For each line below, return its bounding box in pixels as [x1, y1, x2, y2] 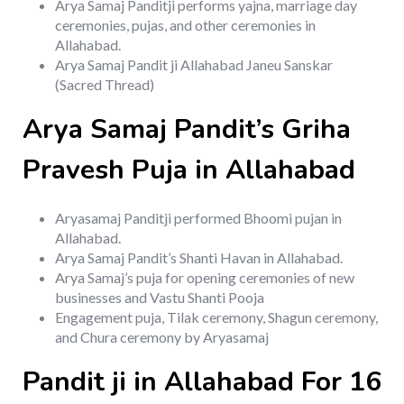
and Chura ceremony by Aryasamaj [55, 328, 269, 346]
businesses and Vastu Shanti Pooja [55, 289, 264, 307]
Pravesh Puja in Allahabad [23, 151, 355, 189]
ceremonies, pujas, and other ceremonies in [55, 16, 316, 34]
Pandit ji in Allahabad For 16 [23, 363, 381, 401]
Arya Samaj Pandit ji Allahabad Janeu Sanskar [55, 56, 333, 74]
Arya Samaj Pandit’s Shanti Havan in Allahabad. [55, 249, 343, 267]
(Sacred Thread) [55, 76, 154, 94]
